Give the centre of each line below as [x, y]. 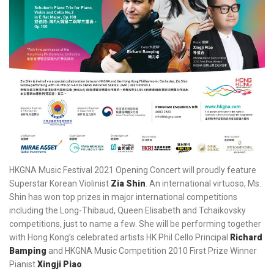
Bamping [28, 251]
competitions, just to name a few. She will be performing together [135, 224]
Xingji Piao [60, 265]
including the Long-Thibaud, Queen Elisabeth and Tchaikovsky [128, 211]
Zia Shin [128, 184]
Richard [246, 238]
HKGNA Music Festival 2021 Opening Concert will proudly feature [133, 170]
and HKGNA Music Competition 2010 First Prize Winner [152, 251]
